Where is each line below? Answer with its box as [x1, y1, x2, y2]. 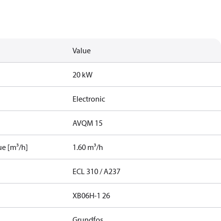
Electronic [73, 94, 106, 104]
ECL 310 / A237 [73, 166, 121, 176]
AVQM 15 [73, 118, 103, 128]
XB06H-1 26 [73, 190, 110, 200]
